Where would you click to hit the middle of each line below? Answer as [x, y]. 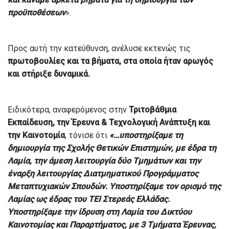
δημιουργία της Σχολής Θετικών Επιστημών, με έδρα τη [112, 148]
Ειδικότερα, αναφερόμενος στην [68, 109]
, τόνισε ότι [87, 135]
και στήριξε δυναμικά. [49, 74]
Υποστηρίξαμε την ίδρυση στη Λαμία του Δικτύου [100, 212]
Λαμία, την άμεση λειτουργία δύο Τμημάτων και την [104, 161]
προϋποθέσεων [37, 12]
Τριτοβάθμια [153, 109]
